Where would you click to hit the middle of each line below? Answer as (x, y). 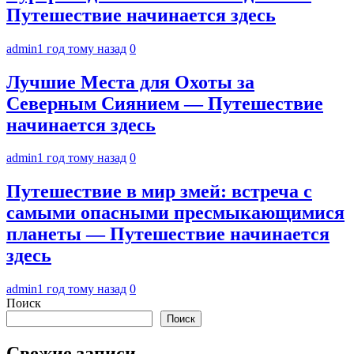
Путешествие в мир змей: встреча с (159, 192)
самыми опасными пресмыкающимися (175, 213)
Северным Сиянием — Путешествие (165, 103)
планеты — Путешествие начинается (168, 234)
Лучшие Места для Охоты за (130, 82)
